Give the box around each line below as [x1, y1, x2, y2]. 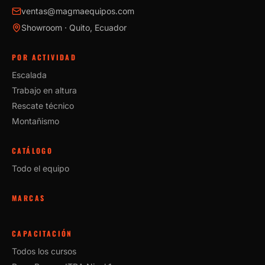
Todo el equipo [12, 163, 69, 173]
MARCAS [12, 193, 46, 203]
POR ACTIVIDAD [12, 52, 77, 62]
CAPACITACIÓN [12, 228, 73, 238]
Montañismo [12, 116, 59, 126]
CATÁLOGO [12, 146, 53, 156]
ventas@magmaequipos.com [21, 6, 134, 16]
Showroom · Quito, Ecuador [21, 22, 127, 33]
